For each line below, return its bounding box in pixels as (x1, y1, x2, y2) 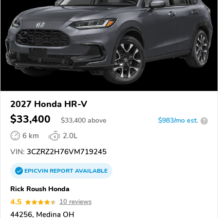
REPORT (50, 167, 73, 175)
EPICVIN (24, 167, 50, 175)
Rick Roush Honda (10, 184, 70, 194)
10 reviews (59, 198, 91, 206)
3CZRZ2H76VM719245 (25, 147, 107, 157)
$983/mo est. (158, 116, 198, 125)
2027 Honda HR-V (10, 98, 88, 110)
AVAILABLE (73, 167, 108, 175)
